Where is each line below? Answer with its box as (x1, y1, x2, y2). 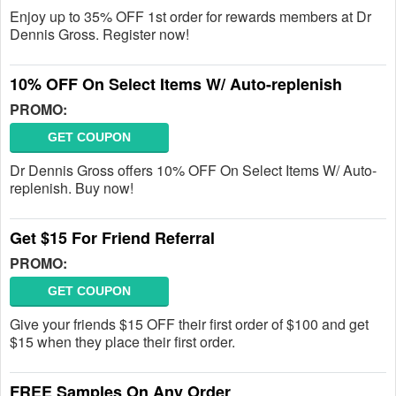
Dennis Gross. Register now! (10, 24, 189, 44)
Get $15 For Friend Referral (10, 226, 215, 249)
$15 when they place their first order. (10, 331, 235, 352)
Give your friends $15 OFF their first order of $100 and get (10, 314, 369, 334)
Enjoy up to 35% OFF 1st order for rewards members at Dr (10, 6, 371, 27)
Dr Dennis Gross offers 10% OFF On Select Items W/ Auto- (10, 160, 377, 180)
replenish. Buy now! (10, 178, 133, 198)
